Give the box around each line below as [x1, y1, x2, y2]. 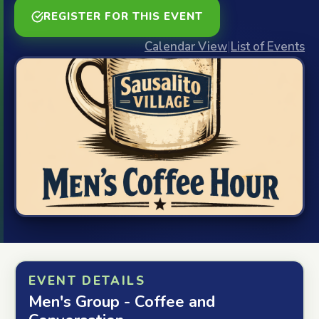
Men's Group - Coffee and [28, 291, 215, 313]
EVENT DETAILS [28, 273, 145, 289]
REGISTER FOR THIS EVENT [43, 9, 204, 23]
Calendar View [145, 38, 227, 55]
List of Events [231, 38, 305, 55]
